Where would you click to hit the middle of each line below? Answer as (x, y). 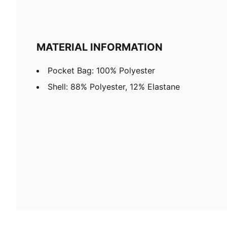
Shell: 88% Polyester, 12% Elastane (114, 86)
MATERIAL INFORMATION (100, 47)
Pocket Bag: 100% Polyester (101, 70)
